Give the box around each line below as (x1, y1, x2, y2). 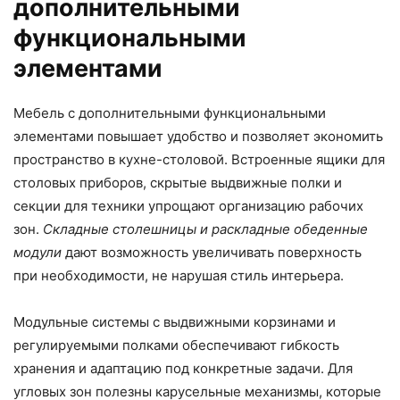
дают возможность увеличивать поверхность (62, 243, 362, 261)
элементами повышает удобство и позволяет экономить (13, 127, 383, 145)
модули (13, 243, 62, 261)
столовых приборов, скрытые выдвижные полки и (13, 173, 342, 191)
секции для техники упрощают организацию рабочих (13, 196, 363, 214)
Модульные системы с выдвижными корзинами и (13, 312, 336, 330)
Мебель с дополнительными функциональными (13, 104, 326, 121)
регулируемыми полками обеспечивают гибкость (13, 336, 339, 354)
